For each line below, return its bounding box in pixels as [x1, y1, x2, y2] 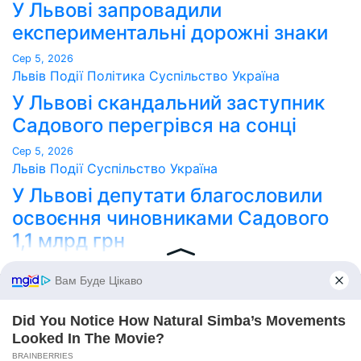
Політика [87, 67, 149, 84]
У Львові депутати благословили [12, 183, 322, 207]
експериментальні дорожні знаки [12, 20, 328, 44]
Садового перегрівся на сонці [12, 113, 297, 137]
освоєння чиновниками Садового [12, 205, 329, 230]
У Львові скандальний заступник [12, 90, 325, 114]
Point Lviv [12, 275, 72, 292]
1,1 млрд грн [12, 228, 125, 252]
